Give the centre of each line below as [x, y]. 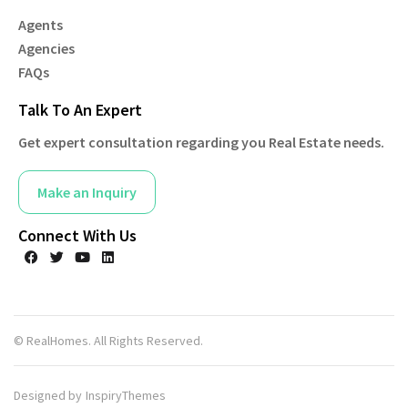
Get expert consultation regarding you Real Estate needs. [201, 142]
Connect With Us [77, 235]
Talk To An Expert [80, 110]
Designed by [48, 395]
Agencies [46, 48]
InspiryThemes [126, 395]
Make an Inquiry [87, 192]
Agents [41, 25]
